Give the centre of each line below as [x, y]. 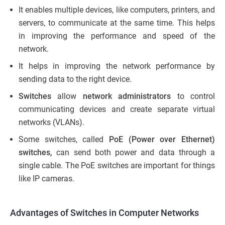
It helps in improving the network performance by [117, 66]
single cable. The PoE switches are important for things [117, 165]
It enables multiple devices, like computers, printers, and [117, 10]
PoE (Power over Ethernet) [162, 139]
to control [193, 96]
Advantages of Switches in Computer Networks [104, 212]
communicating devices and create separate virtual [117, 109]
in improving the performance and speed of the [117, 36]
